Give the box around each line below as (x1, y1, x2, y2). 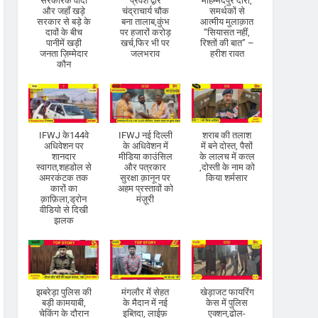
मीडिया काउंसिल (118, 151, 172, 163)
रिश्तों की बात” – (199, 37, 254, 48)
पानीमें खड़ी (45, 37, 82, 48)
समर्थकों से (209, 5, 245, 16)
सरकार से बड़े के (36, 16, 91, 27)
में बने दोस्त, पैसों (201, 141, 253, 152)
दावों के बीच (45, 26, 82, 38)
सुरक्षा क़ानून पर (120, 172, 171, 184)
